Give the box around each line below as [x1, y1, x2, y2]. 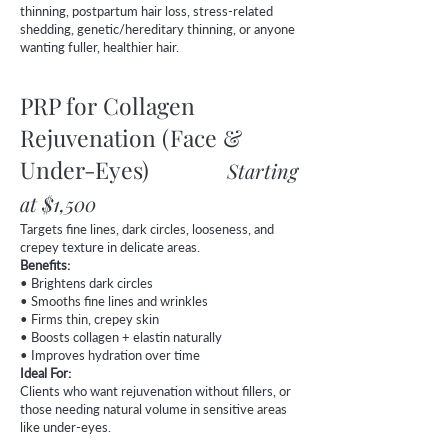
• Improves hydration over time [20, 347, 200, 363]
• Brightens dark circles [20, 275, 153, 291]
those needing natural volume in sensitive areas [20, 401, 287, 417]
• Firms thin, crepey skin [20, 311, 159, 327]
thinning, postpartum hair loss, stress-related [20, 3, 273, 19]
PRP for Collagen [20, 90, 195, 121]
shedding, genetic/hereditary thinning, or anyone [20, 21, 295, 37]
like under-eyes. [20, 419, 111, 435]
